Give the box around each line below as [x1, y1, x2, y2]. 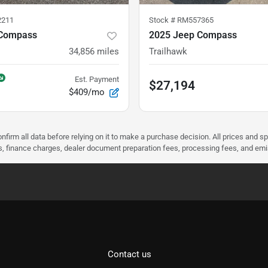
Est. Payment [75, 75, 119, 84]
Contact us [108, 249, 152, 260]
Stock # [149, 16, 177, 25]
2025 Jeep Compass [149, 29, 237, 41]
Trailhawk [149, 46, 187, 57]
